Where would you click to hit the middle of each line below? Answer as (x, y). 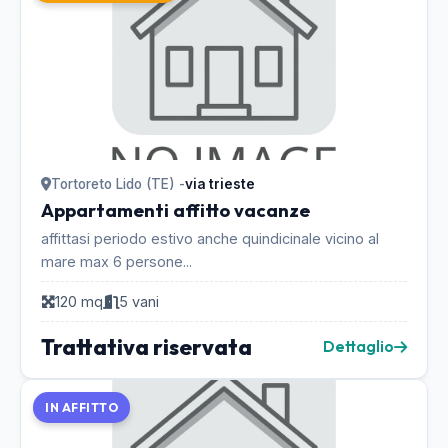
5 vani (139, 301)
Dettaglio (358, 346)
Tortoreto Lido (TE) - (118, 184)
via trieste (220, 184)
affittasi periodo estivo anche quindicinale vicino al (210, 238)
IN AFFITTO (81, 407)
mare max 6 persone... (116, 261)
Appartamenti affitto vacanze (175, 210)
